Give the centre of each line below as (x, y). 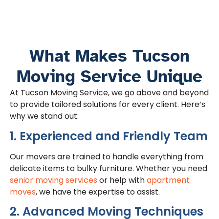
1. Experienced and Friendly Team (109, 136)
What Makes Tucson (109, 56)
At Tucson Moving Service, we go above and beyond (109, 93)
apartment (167, 180)
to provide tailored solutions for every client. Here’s (108, 105)
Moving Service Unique (109, 77)
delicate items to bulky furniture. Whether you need (109, 168)
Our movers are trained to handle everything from (107, 156)
